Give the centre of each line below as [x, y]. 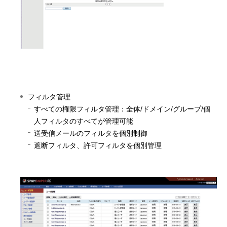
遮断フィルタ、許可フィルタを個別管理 [98, 146]
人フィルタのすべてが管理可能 [84, 121]
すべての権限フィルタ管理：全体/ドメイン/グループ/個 [122, 109]
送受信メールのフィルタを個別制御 [91, 134]
